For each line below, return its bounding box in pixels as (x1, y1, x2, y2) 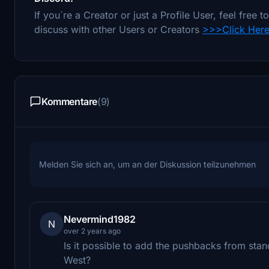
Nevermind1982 (64, 213, 136, 225)
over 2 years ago (64, 226, 121, 235)
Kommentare (41, 95, 97, 107)
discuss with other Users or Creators (34, 23, 202, 35)
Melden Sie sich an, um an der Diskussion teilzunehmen (39, 159, 256, 169)
